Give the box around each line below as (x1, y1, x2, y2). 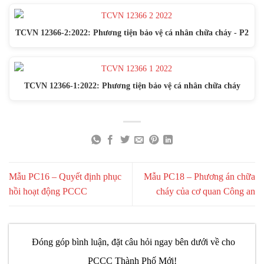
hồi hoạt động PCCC (9, 186, 87, 197)
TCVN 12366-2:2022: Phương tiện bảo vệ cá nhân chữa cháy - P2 (15, 28, 249, 38)
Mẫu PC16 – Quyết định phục (9, 171, 121, 182)
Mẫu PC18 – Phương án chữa (144, 171, 255, 182)
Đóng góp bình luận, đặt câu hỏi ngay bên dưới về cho (29, 236, 235, 247)
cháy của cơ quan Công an (156, 186, 255, 197)
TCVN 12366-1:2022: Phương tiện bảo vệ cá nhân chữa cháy (24, 80, 240, 90)
